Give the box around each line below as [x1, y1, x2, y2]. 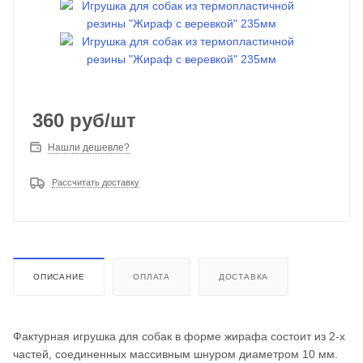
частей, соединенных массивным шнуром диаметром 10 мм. [13, 348, 338, 361]
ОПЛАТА [133, 272, 171, 282]
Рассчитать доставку [52, 177, 139, 187]
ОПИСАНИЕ [33, 272, 85, 282]
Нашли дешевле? [48, 142, 130, 153]
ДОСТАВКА [218, 272, 269, 282]
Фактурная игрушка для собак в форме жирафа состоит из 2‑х [13, 330, 345, 344]
